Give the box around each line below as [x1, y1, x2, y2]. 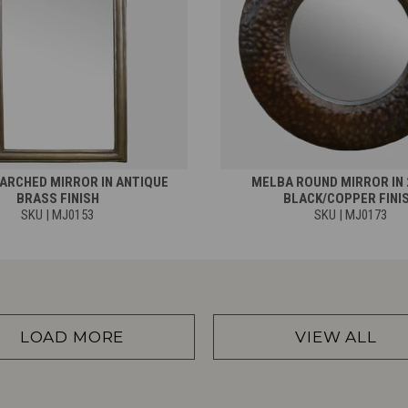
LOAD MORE [19, 327, 125, 346]
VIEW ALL [295, 327, 377, 346]
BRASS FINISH [15, 189, 99, 207]
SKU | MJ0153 [21, 206, 95, 223]
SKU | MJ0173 [313, 206, 387, 223]
